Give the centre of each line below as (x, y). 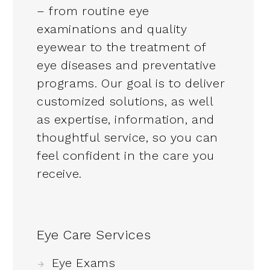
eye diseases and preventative (127, 65)
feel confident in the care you (126, 156)
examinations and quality (112, 29)
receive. (59, 174)
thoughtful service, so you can (128, 138)
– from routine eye (93, 11)
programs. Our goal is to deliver (131, 83)
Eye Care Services (94, 235)
